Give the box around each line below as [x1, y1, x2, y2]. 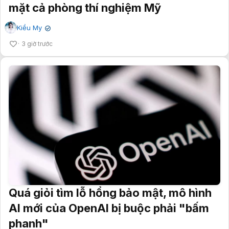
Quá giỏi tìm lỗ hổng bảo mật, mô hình [9, 186, 212, 199]
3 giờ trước [21, 40, 53, 48]
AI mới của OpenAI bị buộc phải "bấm [9, 201, 209, 215]
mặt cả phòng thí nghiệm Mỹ [9, 1, 161, 15]
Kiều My [17, 24, 42, 32]
